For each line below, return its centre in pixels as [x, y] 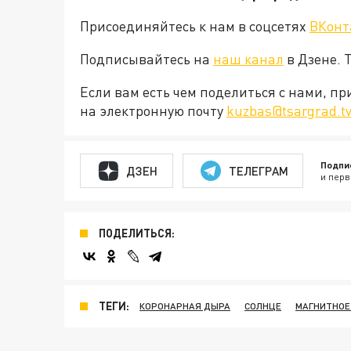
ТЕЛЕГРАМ [258, 170]
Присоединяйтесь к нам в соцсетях [195, 26]
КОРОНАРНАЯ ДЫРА [185, 306]
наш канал [248, 59]
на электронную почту [153, 111]
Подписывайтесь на [147, 59]
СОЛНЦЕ [263, 306]
